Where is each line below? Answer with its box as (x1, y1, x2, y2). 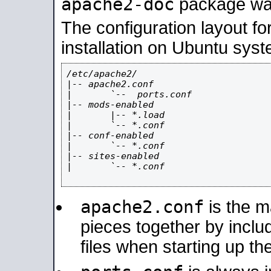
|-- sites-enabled (67, 151, 159, 161)
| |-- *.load (67, 109, 165, 120)
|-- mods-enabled (67, 99, 154, 109)
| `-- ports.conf (67, 89, 192, 99)
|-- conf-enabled (67, 130, 154, 140)
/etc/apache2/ (67, 68, 137, 79)
